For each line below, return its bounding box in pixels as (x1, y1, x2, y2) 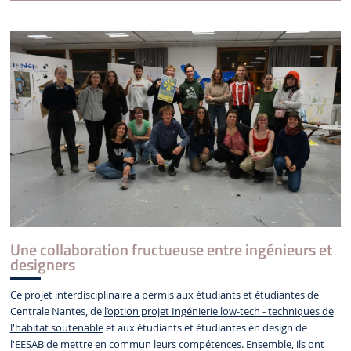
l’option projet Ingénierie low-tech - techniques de (103, 305, 334, 319)
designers (9, 252, 75, 277)
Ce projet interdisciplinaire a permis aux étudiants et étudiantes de (9, 288, 319, 302)
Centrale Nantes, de (9, 305, 104, 319)
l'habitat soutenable (9, 321, 103, 335)
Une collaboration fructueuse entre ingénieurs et (9, 237, 332, 262)
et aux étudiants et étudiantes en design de (103, 321, 307, 335)
